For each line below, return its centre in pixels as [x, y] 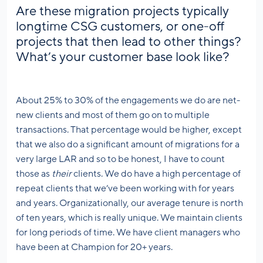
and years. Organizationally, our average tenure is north [129, 203]
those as [34, 174]
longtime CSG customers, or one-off [120, 27]
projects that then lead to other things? [129, 42]
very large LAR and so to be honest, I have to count [120, 159]
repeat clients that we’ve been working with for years [125, 189]
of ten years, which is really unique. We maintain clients [129, 218]
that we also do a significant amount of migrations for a [128, 145]
